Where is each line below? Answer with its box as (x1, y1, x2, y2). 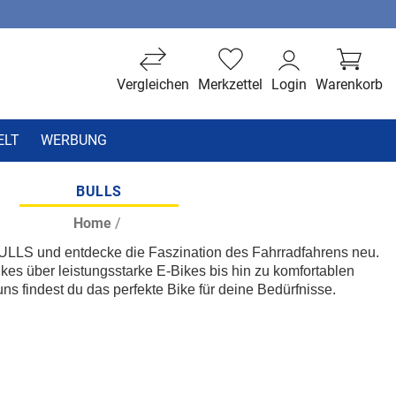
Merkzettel (198, 75, 263, 93)
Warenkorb (316, 75, 383, 93)
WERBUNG (41, 131, 107, 148)
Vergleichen (117, 75, 189, 93)
